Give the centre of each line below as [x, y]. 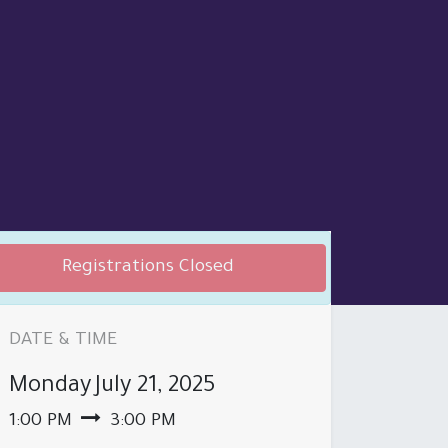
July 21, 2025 [155, 387]
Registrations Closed [148, 267]
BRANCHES [245, 389]
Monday [50, 387]
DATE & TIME [63, 340]
